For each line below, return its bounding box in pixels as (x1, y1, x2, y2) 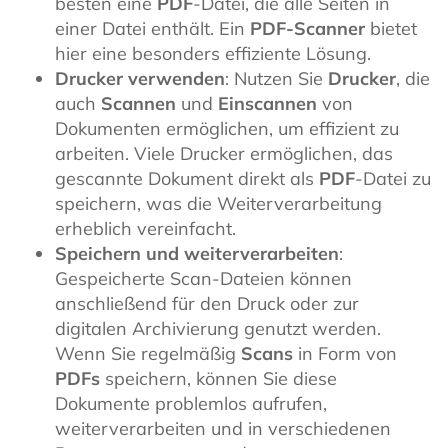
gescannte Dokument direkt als (55, 166, 319, 190)
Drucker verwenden (55, 66, 225, 90)
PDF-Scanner (250, 16, 365, 40)
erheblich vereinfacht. (55, 216, 236, 240)
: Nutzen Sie (225, 66, 328, 90)
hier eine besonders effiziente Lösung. (55, 41, 371, 65)
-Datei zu (355, 166, 431, 190)
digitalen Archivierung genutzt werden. (55, 316, 381, 340)
